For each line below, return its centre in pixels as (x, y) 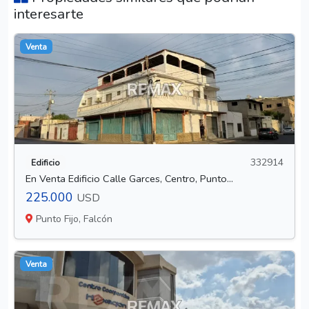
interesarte (49, 14)
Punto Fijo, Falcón (73, 219)
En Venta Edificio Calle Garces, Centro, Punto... (129, 179)
